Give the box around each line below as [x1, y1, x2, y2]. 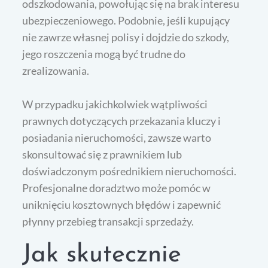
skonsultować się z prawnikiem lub [22, 148, 182, 162]
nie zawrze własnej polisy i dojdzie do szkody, [22, 31, 230, 44]
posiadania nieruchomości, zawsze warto [22, 131, 212, 145]
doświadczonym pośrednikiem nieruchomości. [22, 165, 237, 178]
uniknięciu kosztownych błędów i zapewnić [22, 198, 221, 212]
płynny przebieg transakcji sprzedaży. [22, 215, 194, 229]
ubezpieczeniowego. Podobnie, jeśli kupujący [22, 14, 230, 28]
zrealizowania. [22, 64, 90, 78]
